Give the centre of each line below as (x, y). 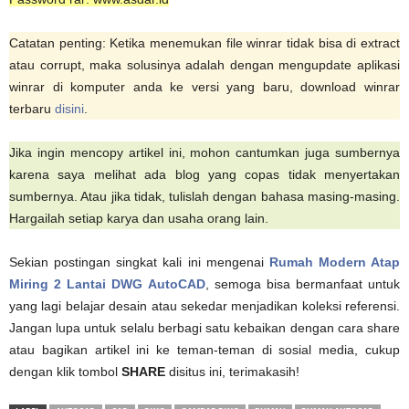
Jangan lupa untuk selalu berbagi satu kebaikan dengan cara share (204, 327)
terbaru (32, 108)
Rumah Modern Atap (334, 262)
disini (69, 108)
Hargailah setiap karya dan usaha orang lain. (139, 218)
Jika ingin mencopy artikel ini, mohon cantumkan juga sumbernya (204, 152)
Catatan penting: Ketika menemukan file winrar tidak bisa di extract (204, 42)
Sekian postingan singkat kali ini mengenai (139, 262)
